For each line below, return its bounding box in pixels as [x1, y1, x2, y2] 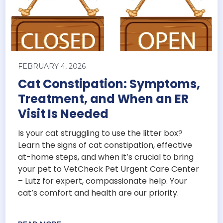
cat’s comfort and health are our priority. [18, 187, 179, 199]
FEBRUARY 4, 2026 [18, 62, 86, 71]
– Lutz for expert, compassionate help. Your [18, 175, 188, 187]
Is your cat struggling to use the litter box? [18, 127, 183, 139]
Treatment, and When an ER [18, 91, 189, 108]
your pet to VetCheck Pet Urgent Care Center [18, 163, 200, 175]
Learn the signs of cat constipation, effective [18, 139, 193, 151]
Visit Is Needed [18, 106, 109, 122]
